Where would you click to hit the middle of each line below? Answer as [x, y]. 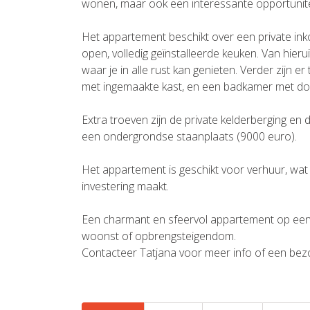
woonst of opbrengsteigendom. [159, 236]
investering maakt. [125, 186]
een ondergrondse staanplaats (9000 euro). [189, 137]
